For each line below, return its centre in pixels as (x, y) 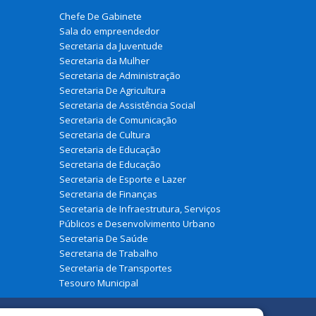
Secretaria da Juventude (111, 45)
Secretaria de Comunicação (118, 120)
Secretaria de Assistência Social (127, 105)
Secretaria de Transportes (115, 268)
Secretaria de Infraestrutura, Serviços (140, 208)
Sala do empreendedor (109, 31)
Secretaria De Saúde (103, 238)
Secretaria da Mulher (104, 60)
